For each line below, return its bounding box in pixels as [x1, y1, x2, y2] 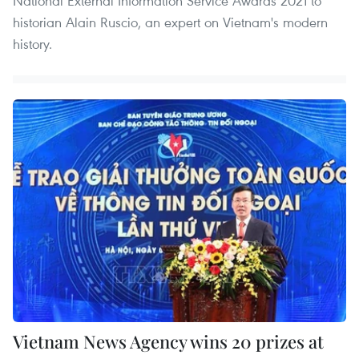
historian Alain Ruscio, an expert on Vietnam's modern [13, 13, 328, 32]
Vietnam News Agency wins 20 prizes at [13, 329, 324, 353]
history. [13, 34, 52, 54]
